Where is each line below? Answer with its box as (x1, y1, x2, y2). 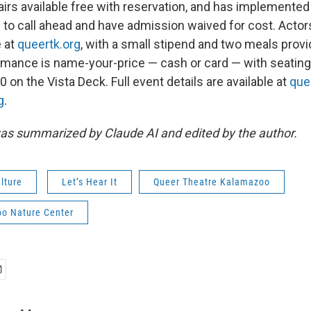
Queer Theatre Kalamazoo (153, 176, 270, 187)
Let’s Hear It (62, 176, 117, 187)
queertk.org (17, 37, 81, 51)
